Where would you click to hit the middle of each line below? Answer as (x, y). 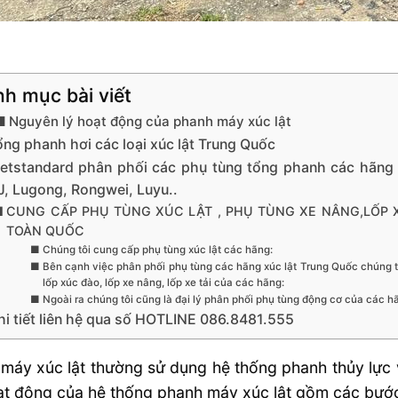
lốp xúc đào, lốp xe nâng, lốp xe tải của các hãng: (163, 282)
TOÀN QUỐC (46, 230)
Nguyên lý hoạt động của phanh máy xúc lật (151, 121)
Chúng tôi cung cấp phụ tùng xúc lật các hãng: (157, 249)
